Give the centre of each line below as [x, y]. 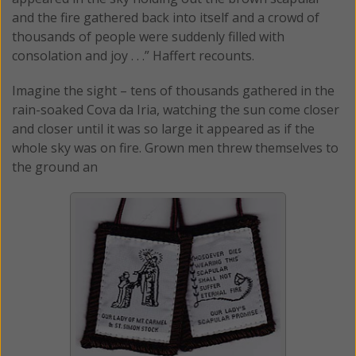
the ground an [55, 167]
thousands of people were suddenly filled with [148, 37]
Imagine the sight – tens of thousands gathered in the [173, 91]
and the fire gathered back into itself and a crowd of [166, 18]
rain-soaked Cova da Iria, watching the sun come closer [176, 110]
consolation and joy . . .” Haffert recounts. [133, 56]
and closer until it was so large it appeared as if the [163, 129]
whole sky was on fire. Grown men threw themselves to [175, 148]
